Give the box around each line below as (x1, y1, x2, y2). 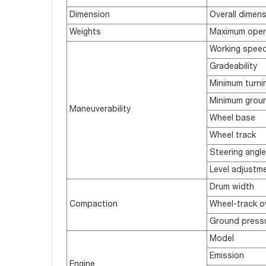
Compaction (69, 201, 118, 210)
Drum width (210, 183, 254, 192)
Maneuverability (69, 106, 131, 115)
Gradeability (210, 63, 257, 72)
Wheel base (210, 115, 255, 123)
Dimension (69, 11, 110, 20)
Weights (69, 28, 101, 37)
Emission (210, 252, 244, 261)
